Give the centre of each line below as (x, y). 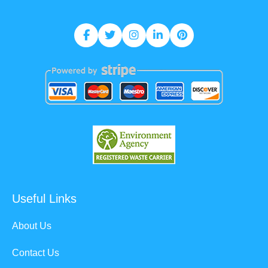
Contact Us (36, 252)
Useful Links (44, 198)
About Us (32, 226)
